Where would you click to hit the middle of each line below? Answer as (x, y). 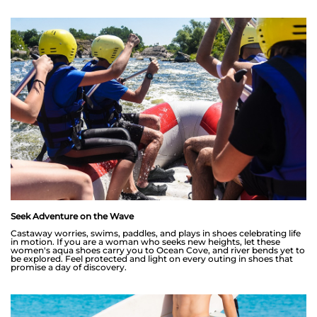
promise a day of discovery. (69, 267)
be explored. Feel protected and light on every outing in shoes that (152, 258)
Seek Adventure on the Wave (72, 216)
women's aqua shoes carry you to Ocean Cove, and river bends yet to (158, 250)
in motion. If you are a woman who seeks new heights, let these (145, 241)
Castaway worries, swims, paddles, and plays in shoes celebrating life (156, 233)
